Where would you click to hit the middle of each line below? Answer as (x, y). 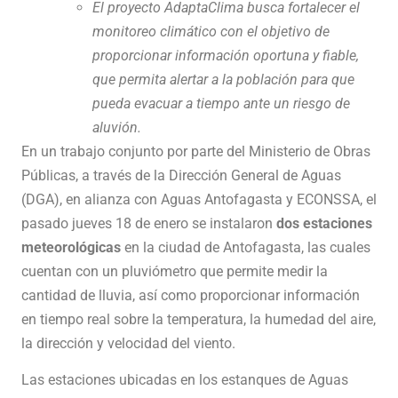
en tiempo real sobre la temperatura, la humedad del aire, (199, 319)
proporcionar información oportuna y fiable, (226, 55)
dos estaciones (324, 223)
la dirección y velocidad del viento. (128, 343)
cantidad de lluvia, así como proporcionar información (191, 295)
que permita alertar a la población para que (223, 79)
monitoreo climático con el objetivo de (211, 31)
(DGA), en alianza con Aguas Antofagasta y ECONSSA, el (199, 199)
